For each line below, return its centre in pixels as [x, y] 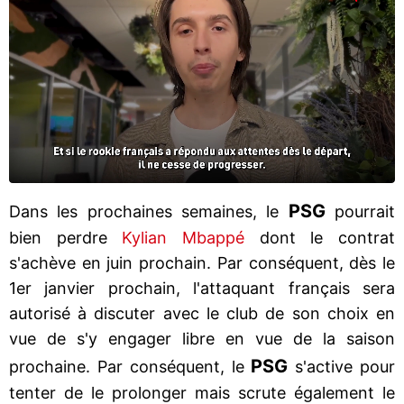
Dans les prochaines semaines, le [149, 211]
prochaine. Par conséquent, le [130, 366]
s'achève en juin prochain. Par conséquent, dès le [202, 262]
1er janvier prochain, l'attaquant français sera [202, 288]
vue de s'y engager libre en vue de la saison [202, 338]
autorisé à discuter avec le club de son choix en [202, 313]
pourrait [360, 211]
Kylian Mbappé [184, 237]
